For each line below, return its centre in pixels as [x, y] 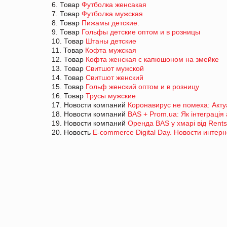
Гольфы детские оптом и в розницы [141, 32]
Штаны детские [111, 41]
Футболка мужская [112, 13]
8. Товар [67, 23]
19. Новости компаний [90, 123]
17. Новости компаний [90, 105]
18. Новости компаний [90, 114]
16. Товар [69, 96]
